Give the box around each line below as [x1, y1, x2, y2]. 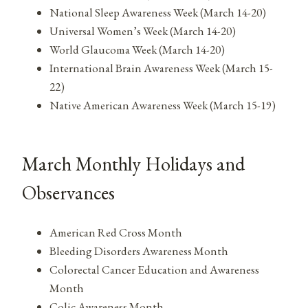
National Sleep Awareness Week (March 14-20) [49, 5, 266, 21]
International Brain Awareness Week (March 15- [49, 60, 273, 76]
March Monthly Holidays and [22, 151, 245, 177]
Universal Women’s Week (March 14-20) [49, 23, 236, 39]
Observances [22, 180, 115, 206]
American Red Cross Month [49, 224, 182, 240]
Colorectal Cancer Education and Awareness [49, 261, 259, 277]
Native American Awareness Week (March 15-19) [49, 98, 276, 113]
